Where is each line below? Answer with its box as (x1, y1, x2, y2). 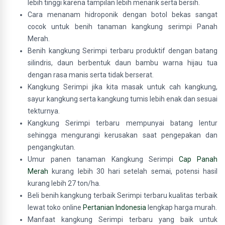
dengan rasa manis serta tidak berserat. (28, 71, 154, 79)
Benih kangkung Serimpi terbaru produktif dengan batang (28, 47, 217, 55)
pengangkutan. (28, 143, 75, 151)
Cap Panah (178, 155, 218, 163)
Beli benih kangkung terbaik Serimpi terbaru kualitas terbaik (28, 191, 217, 199)
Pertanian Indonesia (83, 203, 146, 211)
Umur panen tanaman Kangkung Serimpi (28, 155, 179, 163)
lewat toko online (28, 203, 83, 211)
